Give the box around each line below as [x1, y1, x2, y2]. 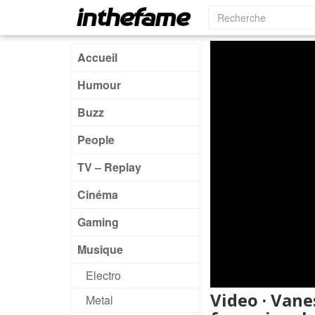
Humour [77, 77, 121, 93]
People [77, 131, 115, 148]
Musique [77, 241, 123, 257]
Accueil [77, 49, 117, 65]
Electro [86, 267, 121, 283]
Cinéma [77, 186, 118, 202]
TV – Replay [77, 159, 141, 175]
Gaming [77, 214, 119, 230]
